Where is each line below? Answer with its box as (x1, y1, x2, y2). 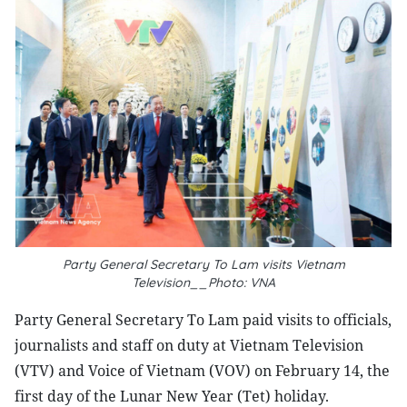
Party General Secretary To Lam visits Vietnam (62, 256, 345, 273)
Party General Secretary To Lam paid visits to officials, (15, 310, 392, 330)
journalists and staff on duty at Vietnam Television (15, 335, 363, 355)
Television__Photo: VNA (132, 274, 275, 291)
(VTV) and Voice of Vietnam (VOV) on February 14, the (15, 361, 390, 381)
